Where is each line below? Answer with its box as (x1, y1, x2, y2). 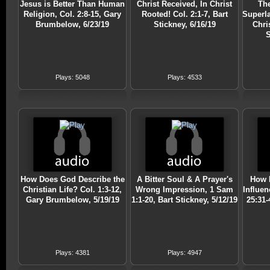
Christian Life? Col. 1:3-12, (23, 185, 122, 195)
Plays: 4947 (167, 249, 202, 257)
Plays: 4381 (55, 249, 90, 257)
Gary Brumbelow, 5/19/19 (25, 195, 119, 205)
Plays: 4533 (167, 74, 202, 81)
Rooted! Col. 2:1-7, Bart (141, 10, 228, 19)
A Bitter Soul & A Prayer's (136, 175, 233, 184)
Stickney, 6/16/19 (153, 20, 216, 30)
